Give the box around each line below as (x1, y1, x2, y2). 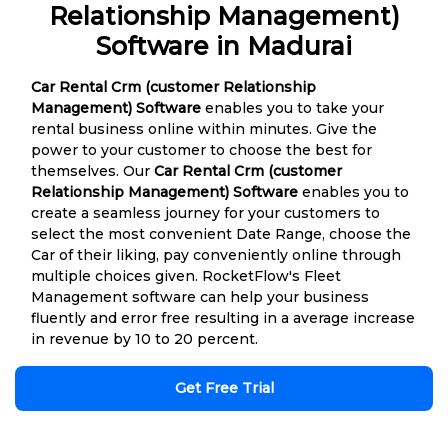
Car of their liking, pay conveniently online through (31, 245, 401, 264)
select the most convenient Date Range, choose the (31, 224, 411, 243)
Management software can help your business (31, 287, 369, 306)
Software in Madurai (96, 30, 352, 61)
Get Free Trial (174, 378, 274, 397)
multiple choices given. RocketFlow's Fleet (31, 266, 341, 285)
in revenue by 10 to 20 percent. (31, 329, 258, 348)
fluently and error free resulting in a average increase (31, 308, 415, 327)
